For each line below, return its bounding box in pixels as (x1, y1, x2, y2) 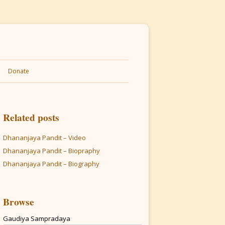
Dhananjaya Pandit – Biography (3, 159, 99, 168)
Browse (3, 194, 34, 209)
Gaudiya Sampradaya (3, 214, 70, 223)
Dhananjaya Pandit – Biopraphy (3, 146, 100, 155)
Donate (8, 67, 29, 75)
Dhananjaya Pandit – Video (3, 133, 86, 142)
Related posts (3, 110, 59, 125)
